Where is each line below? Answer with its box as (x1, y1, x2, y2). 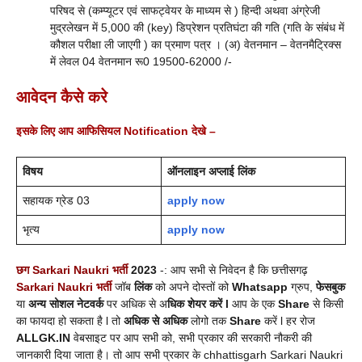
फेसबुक (316, 280, 345, 294)
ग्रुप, (291, 280, 316, 294)
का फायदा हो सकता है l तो (16, 314, 124, 328)
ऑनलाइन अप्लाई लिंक (167, 165, 255, 179)
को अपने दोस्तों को (152, 280, 232, 294)
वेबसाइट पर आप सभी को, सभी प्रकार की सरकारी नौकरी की (70, 331, 312, 345)
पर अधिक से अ (103, 297, 167, 311)
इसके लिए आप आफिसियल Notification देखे (16, 124, 209, 138)
